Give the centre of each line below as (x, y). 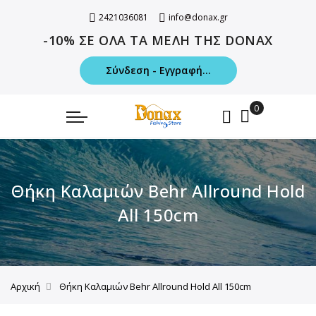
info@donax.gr (198, 17)
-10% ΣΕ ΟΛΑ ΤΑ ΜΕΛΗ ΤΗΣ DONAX (158, 40)
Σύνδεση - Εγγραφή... (158, 70)
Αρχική (25, 286)
